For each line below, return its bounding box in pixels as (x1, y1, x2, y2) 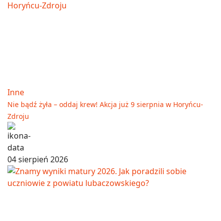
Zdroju (7, 111, 29, 121)
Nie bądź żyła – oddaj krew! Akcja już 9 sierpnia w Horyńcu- (7, 99, 203, 109)
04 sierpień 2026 (7, 153, 68, 165)
